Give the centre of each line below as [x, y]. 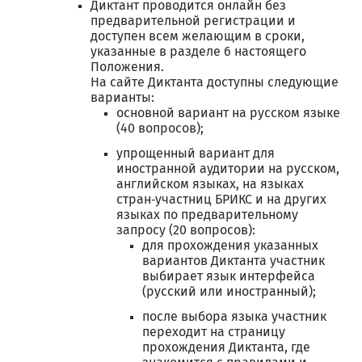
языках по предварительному [207, 215]
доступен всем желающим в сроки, [198, 36]
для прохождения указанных [230, 246]
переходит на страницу [214, 332]
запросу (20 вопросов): [186, 230]
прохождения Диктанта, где [226, 347]
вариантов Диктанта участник [234, 261]
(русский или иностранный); [229, 292]
